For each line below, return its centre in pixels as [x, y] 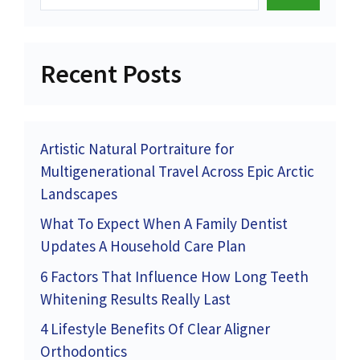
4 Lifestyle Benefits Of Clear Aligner [155, 329]
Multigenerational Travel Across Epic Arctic [177, 171]
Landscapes [79, 193]
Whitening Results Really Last [135, 299]
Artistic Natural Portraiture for [137, 148]
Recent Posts [111, 74]
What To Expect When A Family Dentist [164, 224]
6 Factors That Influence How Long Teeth [174, 276]
